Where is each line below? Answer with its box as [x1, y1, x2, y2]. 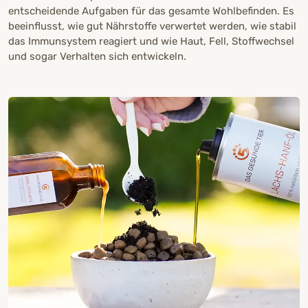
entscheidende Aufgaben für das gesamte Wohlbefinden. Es [8, 4, 294, 17]
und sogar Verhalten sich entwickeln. [8, 49, 186, 63]
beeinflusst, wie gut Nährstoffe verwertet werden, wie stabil [8, 19, 296, 32]
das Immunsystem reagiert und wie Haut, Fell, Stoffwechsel [8, 34, 294, 47]
